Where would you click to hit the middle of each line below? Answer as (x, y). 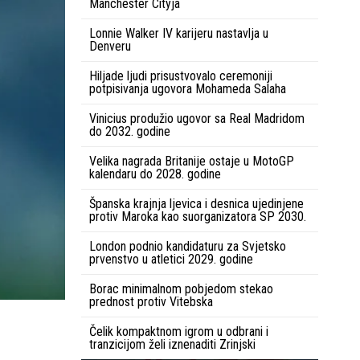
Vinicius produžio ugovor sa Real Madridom (197, 119)
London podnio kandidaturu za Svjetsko (188, 247)
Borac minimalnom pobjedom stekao (181, 289)
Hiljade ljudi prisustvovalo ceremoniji (181, 76)
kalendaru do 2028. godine (155, 174)
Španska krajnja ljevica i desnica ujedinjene (196, 204)
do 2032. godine (130, 132)
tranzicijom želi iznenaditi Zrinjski (172, 345)
